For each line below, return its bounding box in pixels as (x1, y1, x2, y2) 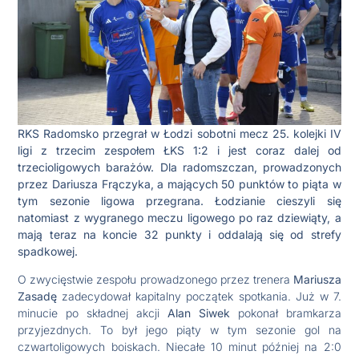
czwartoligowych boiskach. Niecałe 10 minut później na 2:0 (18, 340, 341, 354)
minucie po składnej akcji (18, 306, 167, 321)
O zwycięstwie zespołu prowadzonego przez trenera (18, 272, 293, 287)
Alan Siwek (167, 306, 230, 321)
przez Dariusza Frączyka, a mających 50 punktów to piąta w (18, 176, 341, 191)
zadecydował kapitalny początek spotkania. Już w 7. (57, 289, 341, 304)
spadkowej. (18, 244, 79, 258)
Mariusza (292, 272, 341, 287)
